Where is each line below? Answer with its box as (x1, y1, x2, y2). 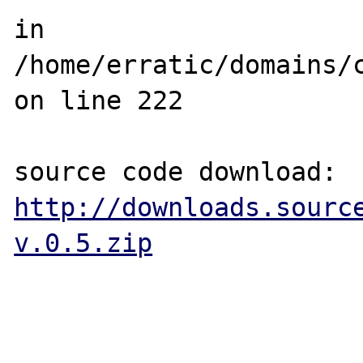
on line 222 (14, 86, 184, 115)
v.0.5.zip (14, 228, 153, 258)
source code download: (337, 157, 353, 186)
